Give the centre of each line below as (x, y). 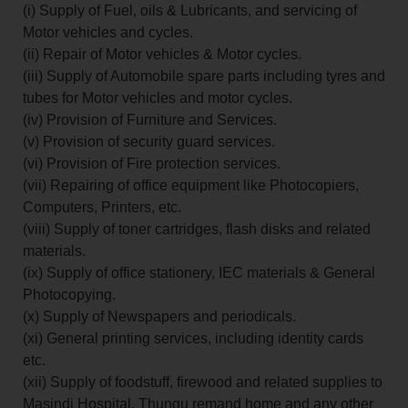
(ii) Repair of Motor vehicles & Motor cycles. (162, 55)
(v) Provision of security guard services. (149, 142)
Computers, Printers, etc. (102, 208)
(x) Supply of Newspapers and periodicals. (159, 317)
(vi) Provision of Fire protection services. (152, 164)
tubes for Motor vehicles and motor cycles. (158, 98)
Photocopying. (69, 295)
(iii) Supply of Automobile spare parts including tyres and (204, 76)
